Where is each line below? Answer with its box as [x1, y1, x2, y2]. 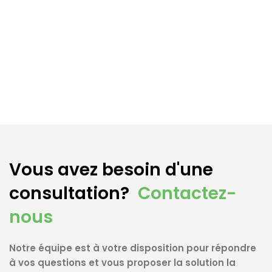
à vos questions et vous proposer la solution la [9, 256, 236, 269]
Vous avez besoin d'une [9, 157, 213, 182]
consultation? [9, 181, 129, 205]
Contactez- [138, 181, 236, 205]
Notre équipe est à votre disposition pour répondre [9, 241, 256, 254]
